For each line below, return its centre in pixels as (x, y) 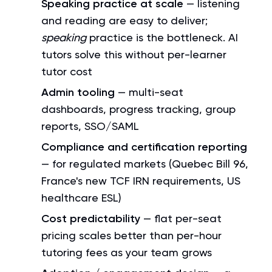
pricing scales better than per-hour (131, 235)
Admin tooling (78, 92)
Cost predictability (91, 219)
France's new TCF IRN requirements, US (141, 181)
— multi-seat (149, 92)
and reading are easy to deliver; (124, 20)
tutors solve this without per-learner (134, 54)
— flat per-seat (181, 218)
